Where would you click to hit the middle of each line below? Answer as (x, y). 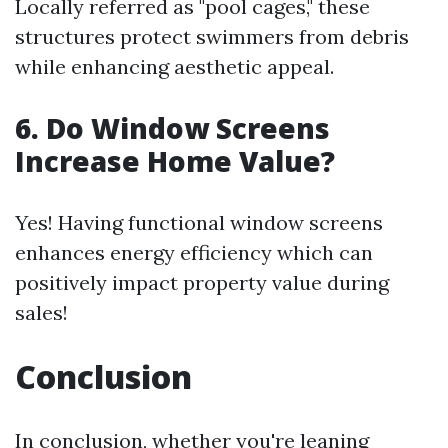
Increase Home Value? (175, 161)
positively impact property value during (202, 282)
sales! (41, 312)
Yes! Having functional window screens (199, 222)
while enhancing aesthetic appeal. (174, 66)
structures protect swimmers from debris (212, 36)
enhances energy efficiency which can (194, 252)
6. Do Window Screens (172, 128)
